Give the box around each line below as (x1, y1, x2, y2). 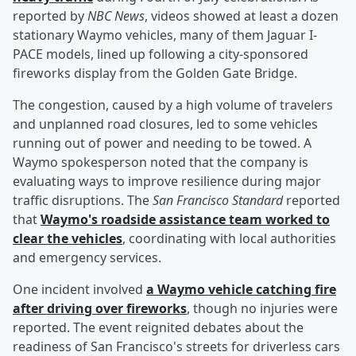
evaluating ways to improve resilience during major (13, 172, 321, 191)
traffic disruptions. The (13, 192, 153, 210)
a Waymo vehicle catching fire (146, 281, 336, 299)
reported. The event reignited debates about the (13, 319, 304, 337)
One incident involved (13, 281, 146, 299)
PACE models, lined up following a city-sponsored (13, 45, 308, 64)
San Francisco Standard (153, 192, 283, 210)
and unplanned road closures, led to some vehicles (13, 115, 318, 133)
